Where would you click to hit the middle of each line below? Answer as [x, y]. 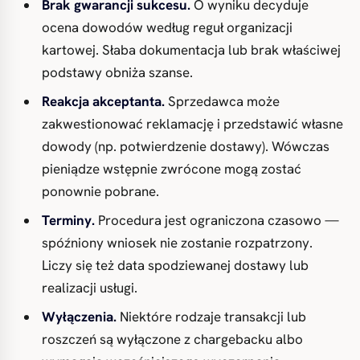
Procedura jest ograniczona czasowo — [217, 220]
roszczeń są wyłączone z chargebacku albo [172, 339]
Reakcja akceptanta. [103, 101]
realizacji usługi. [90, 288]
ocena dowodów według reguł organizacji [167, 27]
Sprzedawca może [222, 101]
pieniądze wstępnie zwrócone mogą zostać [172, 169]
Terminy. [68, 220]
